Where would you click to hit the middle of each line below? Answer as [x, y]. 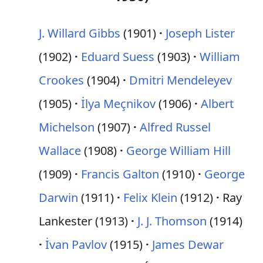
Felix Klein [150, 198]
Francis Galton [120, 174]
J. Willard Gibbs [80, 33]
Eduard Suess [118, 57]
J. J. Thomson [172, 221]
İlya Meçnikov [118, 104]
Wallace [60, 151]
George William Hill [178, 151]
